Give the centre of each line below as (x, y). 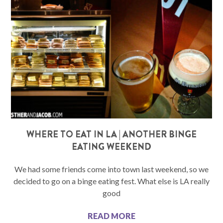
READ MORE (111, 216)
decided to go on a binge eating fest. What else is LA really (111, 181)
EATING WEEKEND (111, 147)
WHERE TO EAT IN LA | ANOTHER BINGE (111, 135)
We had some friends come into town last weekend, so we (111, 169)
